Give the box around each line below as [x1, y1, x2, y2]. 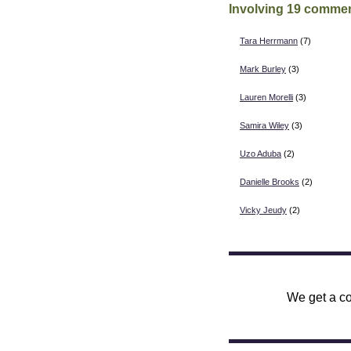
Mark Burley [240, 63, 286, 74]
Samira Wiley [240, 120, 289, 130]
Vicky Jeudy [240, 204, 287, 215]
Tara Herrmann [240, 35, 298, 45]
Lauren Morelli [240, 92, 293, 102]
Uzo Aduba [240, 148, 281, 158]
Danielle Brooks [240, 176, 299, 186]
